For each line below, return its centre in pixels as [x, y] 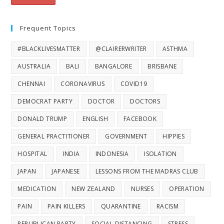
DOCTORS [145, 101]
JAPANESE [66, 171]
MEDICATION [37, 189]
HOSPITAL [32, 154]
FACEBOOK [140, 119]
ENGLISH [95, 119]
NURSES [142, 189]
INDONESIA [112, 154]
